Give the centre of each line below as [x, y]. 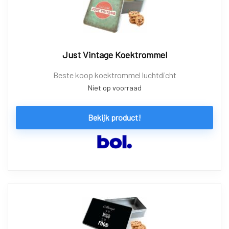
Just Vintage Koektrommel [114, 54]
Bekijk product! [114, 117]
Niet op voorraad [114, 87]
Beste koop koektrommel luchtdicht [114, 75]
